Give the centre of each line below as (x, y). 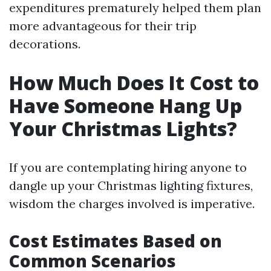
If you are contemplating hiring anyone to (128, 167)
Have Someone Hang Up (126, 106)
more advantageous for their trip (103, 26)
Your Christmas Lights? (123, 129)
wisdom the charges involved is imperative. (132, 204)
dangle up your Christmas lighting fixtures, (131, 185)
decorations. (45, 44)
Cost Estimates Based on (116, 241)
